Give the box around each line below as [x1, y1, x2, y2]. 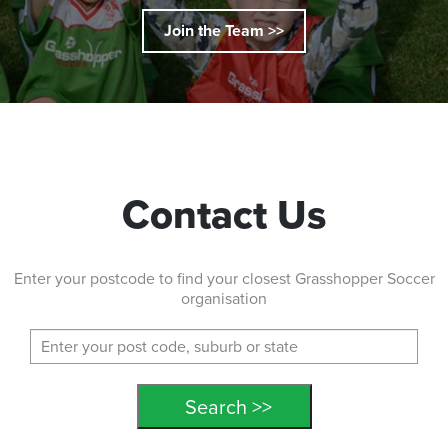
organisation [181, 289, 267, 309]
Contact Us [122, 191, 326, 239]
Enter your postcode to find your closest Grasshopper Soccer [13, 269, 435, 289]
